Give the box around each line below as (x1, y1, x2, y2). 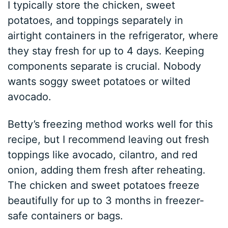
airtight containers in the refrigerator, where (8, 29, 219, 42)
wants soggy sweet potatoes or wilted (8, 75, 191, 88)
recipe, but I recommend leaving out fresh (8, 133, 210, 146)
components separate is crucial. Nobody (8, 60, 202, 72)
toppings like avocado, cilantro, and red (8, 148, 198, 161)
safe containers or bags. (8, 209, 124, 222)
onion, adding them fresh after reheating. (8, 163, 206, 176)
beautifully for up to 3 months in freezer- (8, 194, 205, 207)
